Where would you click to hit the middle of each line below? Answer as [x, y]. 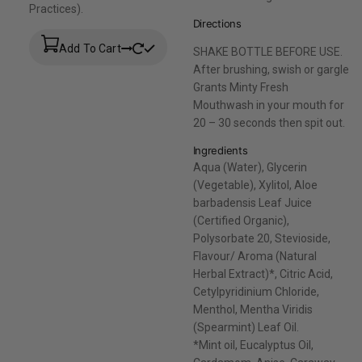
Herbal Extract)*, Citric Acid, [263, 274]
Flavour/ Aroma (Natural [255, 257]
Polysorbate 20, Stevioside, [261, 239]
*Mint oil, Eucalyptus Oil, [253, 345]
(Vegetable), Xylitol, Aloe [255, 185]
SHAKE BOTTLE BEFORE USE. [267, 52]
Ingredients [220, 151]
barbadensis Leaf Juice [252, 203]
